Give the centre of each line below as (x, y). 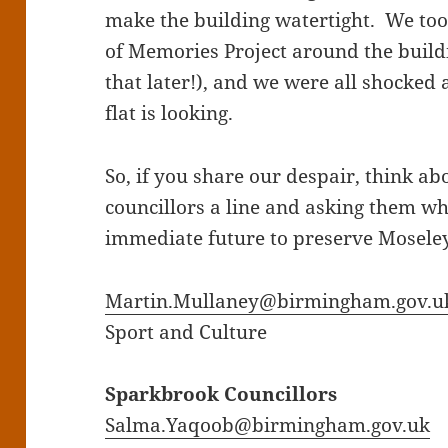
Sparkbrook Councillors (221, 394)
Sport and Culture (186, 332)
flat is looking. (169, 113)
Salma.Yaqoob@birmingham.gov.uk (268, 425)
